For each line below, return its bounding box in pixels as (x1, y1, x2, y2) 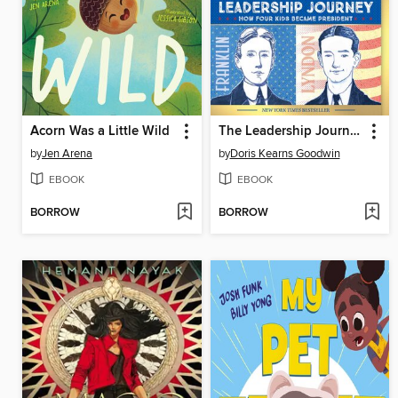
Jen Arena (42, 147, 92, 162)
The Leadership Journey (349, 123, 360, 140)
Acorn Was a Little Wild (30, 123, 170, 140)
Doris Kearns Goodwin (229, 147, 340, 162)
